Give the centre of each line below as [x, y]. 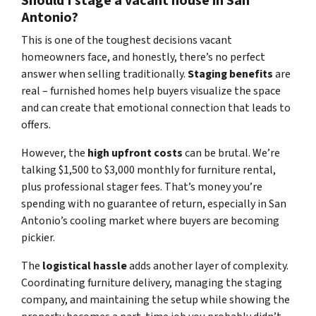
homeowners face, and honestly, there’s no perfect [143, 57]
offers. [36, 125]
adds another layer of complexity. [208, 266]
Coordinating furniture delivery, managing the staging [152, 283]
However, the [54, 153]
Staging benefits [230, 74]
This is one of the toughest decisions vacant [127, 41]
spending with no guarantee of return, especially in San [154, 204]
